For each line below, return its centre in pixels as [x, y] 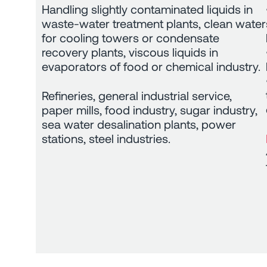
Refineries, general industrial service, [137, 95]
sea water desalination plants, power [139, 124]
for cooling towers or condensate [131, 37]
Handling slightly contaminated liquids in [147, 9]
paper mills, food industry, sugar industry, [150, 109]
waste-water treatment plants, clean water [154, 23]
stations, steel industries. [106, 138]
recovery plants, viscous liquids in [130, 52]
